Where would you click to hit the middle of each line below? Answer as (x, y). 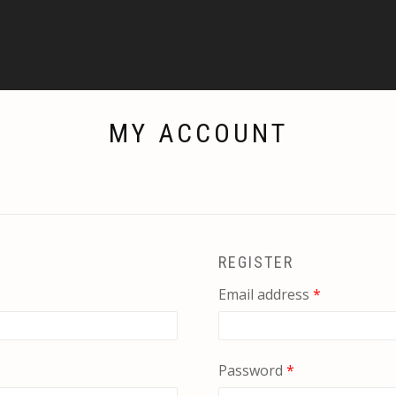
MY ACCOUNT (198, 133)
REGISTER (255, 262)
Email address (265, 294)
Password (252, 370)
